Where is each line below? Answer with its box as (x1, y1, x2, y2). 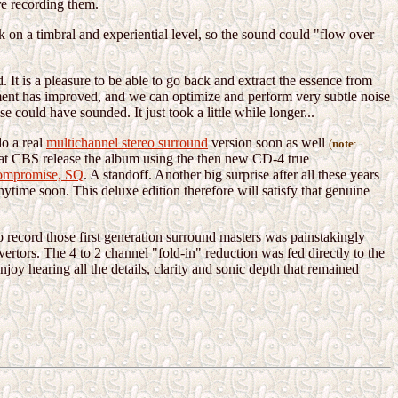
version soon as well (208, 135, 329, 151)
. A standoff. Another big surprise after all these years (84, 167, 379, 183)
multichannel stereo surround (46, 135, 208, 151)
